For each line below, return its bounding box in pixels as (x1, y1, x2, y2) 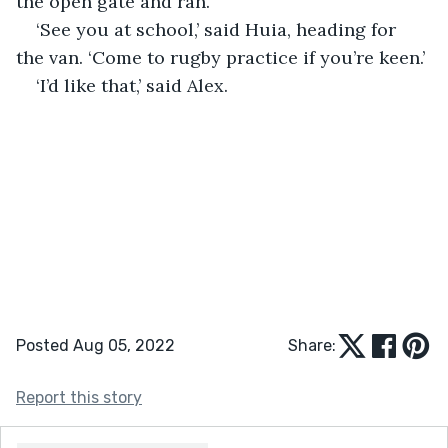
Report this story (16, 387, 142, 407)
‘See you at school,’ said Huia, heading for (36, 17, 401, 41)
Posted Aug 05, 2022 (16, 335, 175, 355)
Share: (288, 335, 336, 355)
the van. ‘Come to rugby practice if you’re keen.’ (16, 45, 425, 69)
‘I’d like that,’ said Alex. (36, 73, 228, 97)
